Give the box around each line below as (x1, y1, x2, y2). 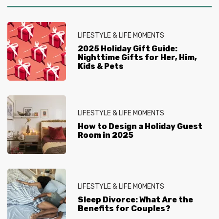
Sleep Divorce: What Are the (78, 195, 193, 204)
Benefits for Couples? (78, 203, 171, 213)
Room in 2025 (78, 130, 133, 140)
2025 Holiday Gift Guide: (78, 44, 177, 53)
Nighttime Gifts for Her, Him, (78, 52, 197, 62)
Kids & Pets (78, 61, 124, 71)
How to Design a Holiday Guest (78, 121, 202, 131)
